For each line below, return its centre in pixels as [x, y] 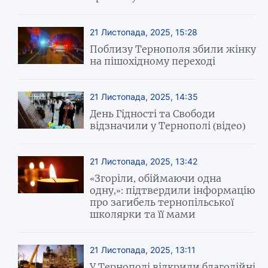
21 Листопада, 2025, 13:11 [143, 249]
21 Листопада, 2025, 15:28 [144, 32]
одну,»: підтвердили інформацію [173, 190]
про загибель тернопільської [162, 202]
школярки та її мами [143, 214]
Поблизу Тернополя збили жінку [173, 49]
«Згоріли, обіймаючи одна [156, 178]
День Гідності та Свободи [153, 113]
